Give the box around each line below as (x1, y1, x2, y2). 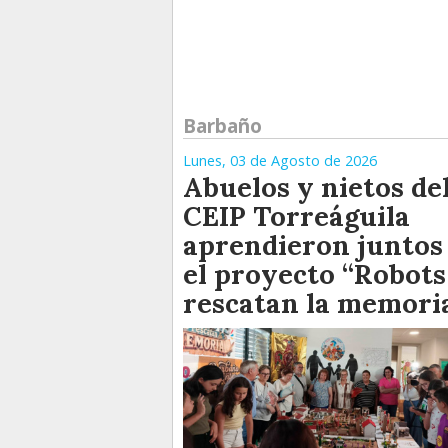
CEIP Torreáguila (183, 199, 410, 234)
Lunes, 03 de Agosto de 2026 (183, 151, 377, 171)
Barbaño (183, 112, 262, 140)
